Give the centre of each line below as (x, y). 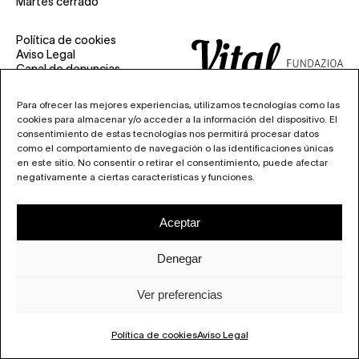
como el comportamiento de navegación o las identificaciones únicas (175, 148)
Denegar (179, 258)
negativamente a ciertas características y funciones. (136, 177)
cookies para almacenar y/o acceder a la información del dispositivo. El (177, 119)
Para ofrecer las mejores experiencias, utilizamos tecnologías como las (178, 105)
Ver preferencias (179, 294)
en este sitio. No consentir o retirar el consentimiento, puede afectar (172, 162)
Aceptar (179, 222)
